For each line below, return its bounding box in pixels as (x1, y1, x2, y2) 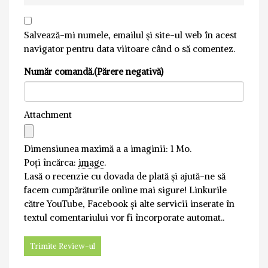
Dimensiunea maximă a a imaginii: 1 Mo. (24, 143, 191, 155)
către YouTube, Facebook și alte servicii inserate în (24, 198, 234, 210)
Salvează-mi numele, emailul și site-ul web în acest (24, 29, 237, 41)
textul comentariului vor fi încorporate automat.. (24, 212, 224, 224)
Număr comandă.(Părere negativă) (24, 66, 163, 78)
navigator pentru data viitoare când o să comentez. (24, 43, 235, 55)
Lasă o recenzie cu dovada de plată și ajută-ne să (24, 170, 226, 182)
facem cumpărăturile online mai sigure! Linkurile (24, 184, 227, 196)
